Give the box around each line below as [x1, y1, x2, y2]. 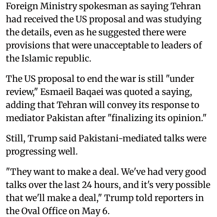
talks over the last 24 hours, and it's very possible [6, 179, 210, 190]
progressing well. [6, 145, 78, 157]
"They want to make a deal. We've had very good [6, 166, 206, 177]
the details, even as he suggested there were [6, 26, 186, 38]
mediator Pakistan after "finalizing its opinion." [6, 112, 207, 124]
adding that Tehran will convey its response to [6, 99, 200, 110]
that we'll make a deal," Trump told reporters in [6, 192, 204, 203]
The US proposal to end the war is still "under [6, 73, 194, 84]
